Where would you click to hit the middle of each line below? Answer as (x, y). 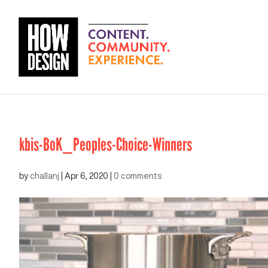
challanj (45, 176)
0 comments (138, 176)
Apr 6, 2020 (86, 176)
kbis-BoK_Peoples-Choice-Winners (106, 145)
